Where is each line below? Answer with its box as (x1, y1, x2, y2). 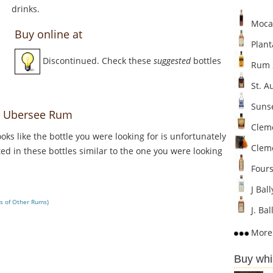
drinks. (12, 3, 40, 15)
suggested (154, 55, 191, 67)
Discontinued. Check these (40, 55, 154, 67)
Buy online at (15, 27, 82, 42)
